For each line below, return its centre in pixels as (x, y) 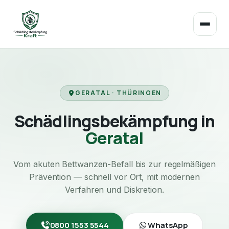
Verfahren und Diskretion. (114, 190)
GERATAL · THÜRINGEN (118, 93)
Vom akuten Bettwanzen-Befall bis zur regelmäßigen (114, 164)
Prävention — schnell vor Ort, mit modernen (114, 177)
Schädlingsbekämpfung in (114, 121)
